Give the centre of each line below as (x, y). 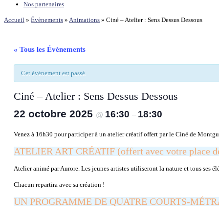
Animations (84, 20)
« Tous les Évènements (50, 49)
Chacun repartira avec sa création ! (59, 184)
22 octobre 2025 (55, 114)
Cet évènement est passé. (54, 73)
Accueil (14, 20)
